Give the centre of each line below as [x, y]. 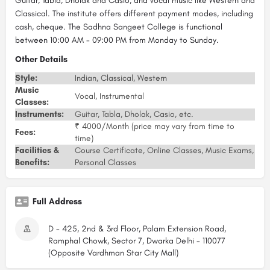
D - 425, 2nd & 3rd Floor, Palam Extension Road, [137, 229]
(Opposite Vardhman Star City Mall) [113, 253]
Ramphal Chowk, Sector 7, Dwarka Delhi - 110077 [137, 241]
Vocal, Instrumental [109, 96]
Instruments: [39, 115]
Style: [26, 78]
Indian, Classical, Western [121, 78]
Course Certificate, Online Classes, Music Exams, [164, 151]
